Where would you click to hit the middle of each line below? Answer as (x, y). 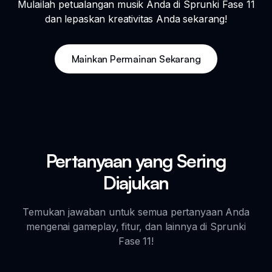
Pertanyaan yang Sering (136, 160)
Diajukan (136, 182)
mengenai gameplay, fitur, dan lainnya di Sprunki (136, 226)
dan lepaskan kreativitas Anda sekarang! (136, 19)
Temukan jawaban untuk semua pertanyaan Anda (136, 212)
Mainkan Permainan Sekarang (136, 59)
